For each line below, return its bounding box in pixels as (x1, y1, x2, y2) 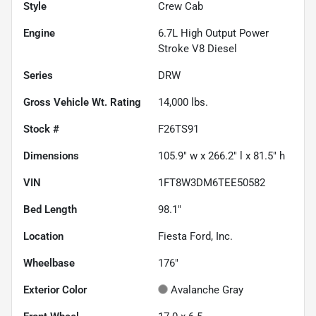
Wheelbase (23, 256, 75, 269)
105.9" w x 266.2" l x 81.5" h (158, 149, 285, 162)
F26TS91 (158, 122, 199, 135)
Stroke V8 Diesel (158, 42, 237, 55)
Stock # (23, 122, 59, 135)
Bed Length (23, 202, 77, 216)
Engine (23, 26, 55, 39)
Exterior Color (23, 283, 87, 296)
